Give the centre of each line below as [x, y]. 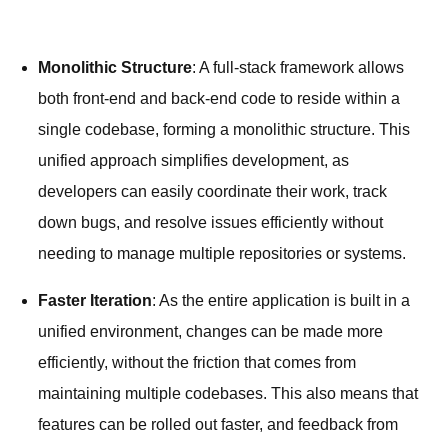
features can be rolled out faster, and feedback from [218, 424]
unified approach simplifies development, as [193, 160]
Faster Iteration [95, 300]
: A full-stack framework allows [298, 67]
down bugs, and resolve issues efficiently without [210, 222]
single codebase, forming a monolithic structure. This [224, 129]
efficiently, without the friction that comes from [197, 362]
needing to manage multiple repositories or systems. [222, 253]
